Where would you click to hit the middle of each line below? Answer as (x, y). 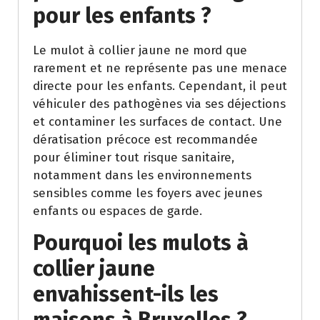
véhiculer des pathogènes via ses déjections (159, 104)
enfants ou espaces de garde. (117, 211)
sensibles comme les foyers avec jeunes (147, 193)
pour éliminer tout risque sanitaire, (134, 157)
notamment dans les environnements (142, 175)
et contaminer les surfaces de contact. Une (157, 122)
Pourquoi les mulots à (141, 243)
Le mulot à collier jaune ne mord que (140, 50)
